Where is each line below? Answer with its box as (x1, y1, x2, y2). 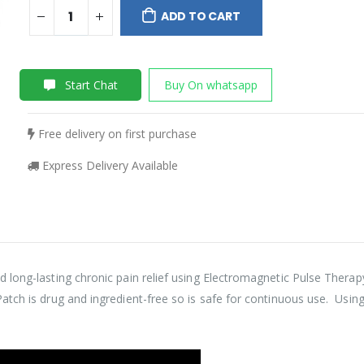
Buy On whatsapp (163, 77, 258, 93)
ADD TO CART (160, 8, 240, 24)
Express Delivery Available (39, 158, 178, 173)
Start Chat (61, 77, 118, 93)
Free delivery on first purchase (35, 126, 197, 141)
